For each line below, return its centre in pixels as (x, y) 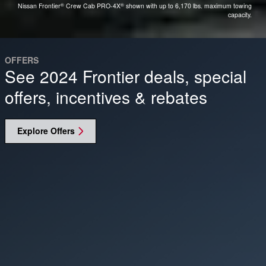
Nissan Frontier (39, 6)
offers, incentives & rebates (106, 97)
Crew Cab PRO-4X (92, 6)
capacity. (240, 15)
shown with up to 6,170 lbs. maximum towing (188, 6)
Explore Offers (46, 131)
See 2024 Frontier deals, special (126, 76)
